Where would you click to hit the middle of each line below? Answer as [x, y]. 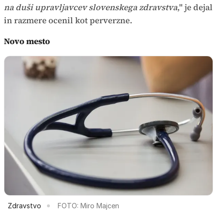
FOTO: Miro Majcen [88, 205]
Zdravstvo [24, 205]
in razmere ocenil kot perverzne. [68, 21]
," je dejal [195, 8]
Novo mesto [27, 41]
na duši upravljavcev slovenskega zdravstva [91, 8]
